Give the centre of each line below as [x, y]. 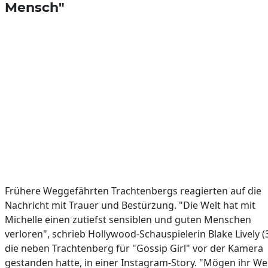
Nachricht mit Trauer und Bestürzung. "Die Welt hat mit [130, 205]
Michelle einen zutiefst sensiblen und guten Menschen [128, 219]
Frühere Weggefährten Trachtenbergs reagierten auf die [133, 191]
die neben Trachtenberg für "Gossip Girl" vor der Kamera [134, 248]
